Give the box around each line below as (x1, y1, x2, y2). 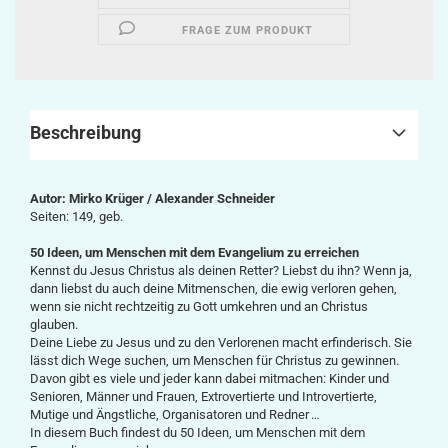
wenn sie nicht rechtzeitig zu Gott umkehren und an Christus (30, 299, 368, 314)
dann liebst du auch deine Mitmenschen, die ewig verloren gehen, (30, 281, 397, 296)
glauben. (30, 317, 78, 332)
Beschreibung (30, 122, 141, 143)
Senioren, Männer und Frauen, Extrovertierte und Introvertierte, (30, 389, 377, 404)
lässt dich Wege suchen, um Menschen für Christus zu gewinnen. (30, 353, 399, 368)
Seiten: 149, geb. (30, 209, 123, 224)
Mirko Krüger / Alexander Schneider (69, 191, 275, 206)
